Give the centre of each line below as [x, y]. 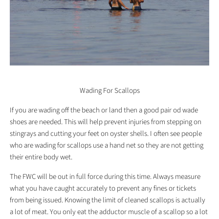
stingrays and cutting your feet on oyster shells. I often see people [106, 134]
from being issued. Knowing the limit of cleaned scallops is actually [108, 200]
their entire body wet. [41, 157]
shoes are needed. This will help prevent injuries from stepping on [106, 122]
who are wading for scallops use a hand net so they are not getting [107, 146]
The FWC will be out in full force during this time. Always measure [105, 177]
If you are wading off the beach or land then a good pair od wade [104, 110]
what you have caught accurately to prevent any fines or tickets [103, 189]
